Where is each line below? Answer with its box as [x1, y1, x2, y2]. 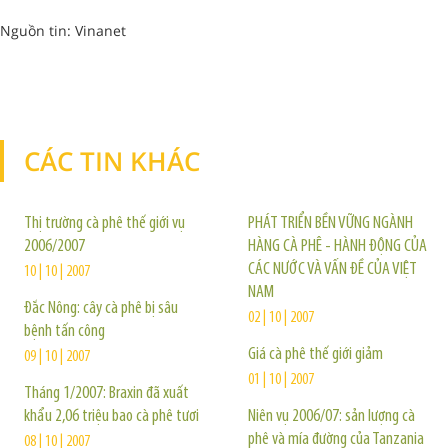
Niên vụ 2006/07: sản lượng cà [248, 407, 415, 426]
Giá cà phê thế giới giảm [248, 345, 383, 364]
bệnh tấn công [24, 322, 105, 341]
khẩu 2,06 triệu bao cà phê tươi [24, 407, 199, 426]
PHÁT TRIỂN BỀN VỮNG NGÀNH [248, 214, 413, 233]
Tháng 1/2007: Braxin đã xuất [24, 384, 189, 403]
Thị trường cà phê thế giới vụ [24, 214, 185, 233]
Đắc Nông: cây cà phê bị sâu [24, 299, 178, 318]
